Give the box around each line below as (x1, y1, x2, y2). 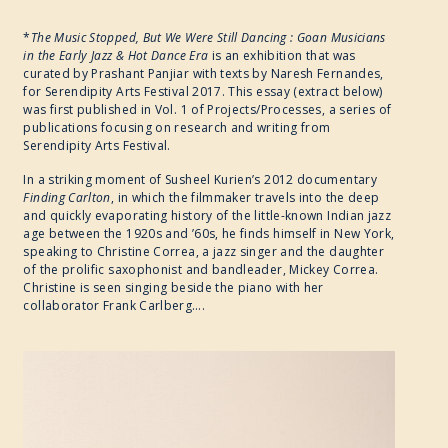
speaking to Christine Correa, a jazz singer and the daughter (23, 243, 385, 261)
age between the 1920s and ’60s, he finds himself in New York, (23, 225, 395, 243)
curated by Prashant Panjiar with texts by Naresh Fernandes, (23, 65, 384, 83)
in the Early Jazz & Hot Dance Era (23, 47, 212, 65)
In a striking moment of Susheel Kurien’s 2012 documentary (23, 171, 377, 189)
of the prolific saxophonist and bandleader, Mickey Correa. (23, 261, 379, 279)
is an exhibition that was (211, 47, 356, 65)
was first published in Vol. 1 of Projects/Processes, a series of (23, 101, 392, 119)
